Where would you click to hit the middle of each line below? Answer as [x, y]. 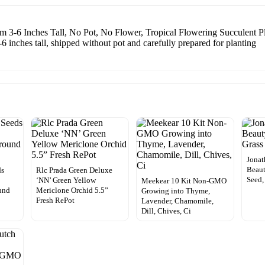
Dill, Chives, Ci [166, 211]
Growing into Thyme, [175, 190]
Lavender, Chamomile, [177, 201]
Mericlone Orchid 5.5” [72, 190]
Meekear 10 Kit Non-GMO [184, 180]
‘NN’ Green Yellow [66, 180]
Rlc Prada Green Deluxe [74, 170]
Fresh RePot [55, 200]
